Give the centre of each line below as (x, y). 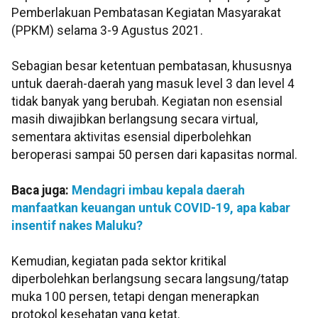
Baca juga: (42, 191)
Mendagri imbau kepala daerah (158, 191)
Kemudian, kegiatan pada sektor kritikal (119, 262)
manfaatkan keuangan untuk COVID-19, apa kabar (151, 208)
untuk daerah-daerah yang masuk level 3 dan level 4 (153, 84)
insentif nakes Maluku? (77, 226)
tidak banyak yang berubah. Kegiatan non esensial (147, 102)
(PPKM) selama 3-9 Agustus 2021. (107, 31)
